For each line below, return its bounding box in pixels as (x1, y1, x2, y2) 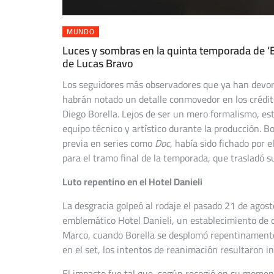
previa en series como (62, 134, 155, 153)
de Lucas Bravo (62, 53, 133, 74)
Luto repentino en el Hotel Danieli (62, 172, 202, 191)
